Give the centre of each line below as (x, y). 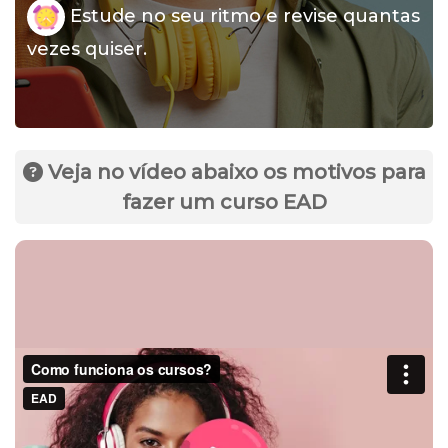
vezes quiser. (87, 49)
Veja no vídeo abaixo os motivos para (234, 172)
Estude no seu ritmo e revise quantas (242, 15)
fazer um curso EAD (224, 202)
